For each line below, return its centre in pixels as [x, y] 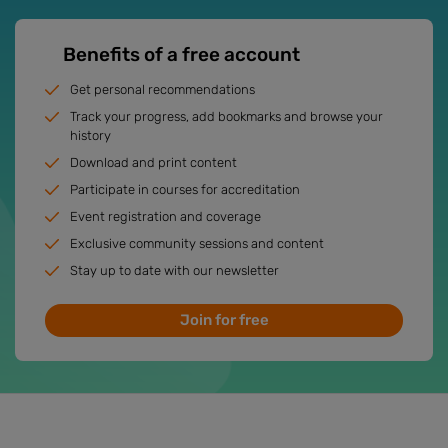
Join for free [224, 319]
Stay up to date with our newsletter [174, 270]
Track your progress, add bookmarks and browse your [226, 116]
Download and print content [153, 162]
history [90, 135]
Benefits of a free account [181, 54]
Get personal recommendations [162, 89]
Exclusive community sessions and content [197, 243]
